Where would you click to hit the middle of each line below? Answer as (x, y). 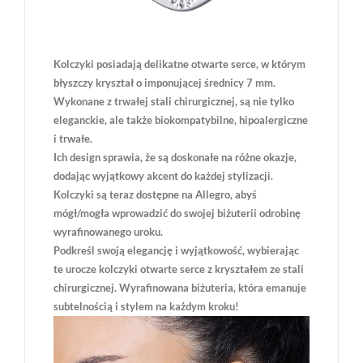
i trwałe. (73, 139)
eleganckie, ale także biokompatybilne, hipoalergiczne (181, 120)
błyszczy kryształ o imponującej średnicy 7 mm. (164, 83)
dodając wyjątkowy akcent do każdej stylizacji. (163, 176)
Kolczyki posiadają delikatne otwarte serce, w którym (179, 64)
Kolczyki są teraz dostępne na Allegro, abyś (155, 195)
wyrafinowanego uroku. (108, 232)
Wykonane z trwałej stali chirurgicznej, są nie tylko (174, 102)
